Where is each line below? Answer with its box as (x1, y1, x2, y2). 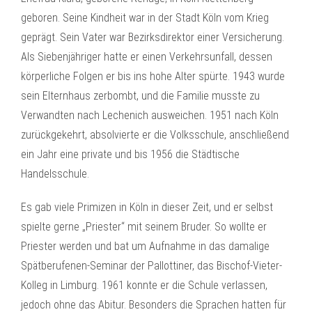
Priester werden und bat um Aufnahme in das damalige (21, 240, 270, 253)
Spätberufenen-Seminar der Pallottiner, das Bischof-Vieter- (21, 259, 282, 272)
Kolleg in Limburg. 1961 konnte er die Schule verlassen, (21, 279, 267, 292)
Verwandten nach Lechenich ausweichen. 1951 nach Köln (21, 109, 279, 122)
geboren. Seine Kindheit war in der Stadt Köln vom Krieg (21, 11, 269, 24)
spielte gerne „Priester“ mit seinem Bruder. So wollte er (21, 220, 267, 233)
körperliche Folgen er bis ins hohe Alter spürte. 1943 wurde (21, 70, 285, 83)
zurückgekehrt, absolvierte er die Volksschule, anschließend (21, 128, 289, 141)
